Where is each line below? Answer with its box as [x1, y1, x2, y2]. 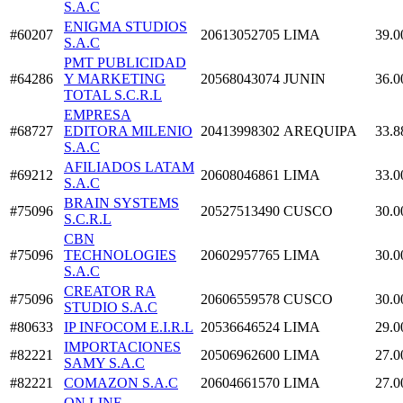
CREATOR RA [64, 283, 156, 300]
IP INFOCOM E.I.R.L [64, 319, 193, 336]
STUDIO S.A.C [64, 300, 157, 316]
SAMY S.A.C [64, 355, 145, 372]
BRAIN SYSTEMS [64, 195, 179, 211]
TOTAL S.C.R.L [64, 87, 162, 103]
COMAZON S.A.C [64, 375, 178, 391]
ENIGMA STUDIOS [64, 19, 187, 35]
